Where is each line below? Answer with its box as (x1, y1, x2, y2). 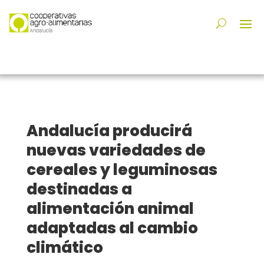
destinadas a (26, 179, 132, 200)
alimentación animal (26, 198, 194, 220)
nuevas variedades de (26, 140, 206, 161)
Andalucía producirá (26, 120, 192, 142)
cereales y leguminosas (26, 159, 217, 181)
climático (26, 237, 103, 259)
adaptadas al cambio (26, 217, 198, 239)
